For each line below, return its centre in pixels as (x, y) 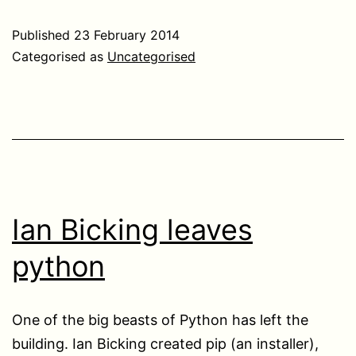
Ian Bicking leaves (132, 229)
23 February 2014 (127, 35)
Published (43, 35)
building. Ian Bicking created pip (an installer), (165, 343)
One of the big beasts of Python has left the (160, 319)
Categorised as (60, 56)
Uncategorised (151, 56)
